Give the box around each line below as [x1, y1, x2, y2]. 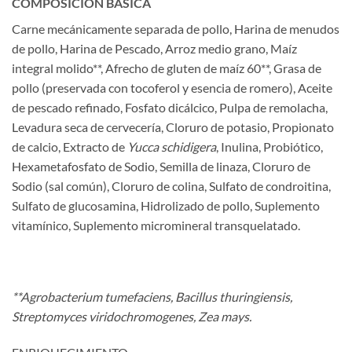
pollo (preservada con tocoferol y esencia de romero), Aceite [12, 79, 332, 95]
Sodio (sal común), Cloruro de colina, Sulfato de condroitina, [12, 178, 331, 193]
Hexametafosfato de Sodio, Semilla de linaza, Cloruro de [12, 158, 310, 174]
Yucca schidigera [127, 138, 216, 154]
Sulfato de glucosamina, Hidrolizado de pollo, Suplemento [12, 197, 320, 213]
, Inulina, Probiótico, [216, 138, 323, 154]
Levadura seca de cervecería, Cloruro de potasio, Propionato [12, 119, 334, 134]
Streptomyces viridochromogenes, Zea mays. [12, 309, 251, 324]
